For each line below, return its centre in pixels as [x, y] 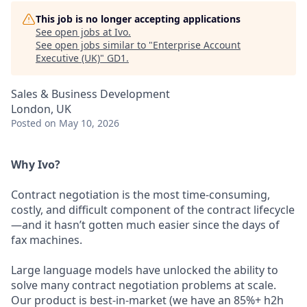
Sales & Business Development [90, 94]
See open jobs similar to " [94, 45]
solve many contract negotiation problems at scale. [144, 285]
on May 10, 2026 [82, 123]
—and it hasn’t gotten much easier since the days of [145, 225]
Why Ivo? [36, 164]
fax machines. [47, 240]
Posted [26, 123]
